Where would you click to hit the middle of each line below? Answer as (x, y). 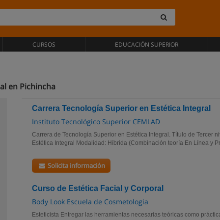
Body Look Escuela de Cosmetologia (90, 202)
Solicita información (76, 165)
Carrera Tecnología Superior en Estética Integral (121, 108)
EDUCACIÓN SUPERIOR (146, 44)
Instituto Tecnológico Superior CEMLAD (96, 122)
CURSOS (44, 44)
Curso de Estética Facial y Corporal (98, 188)
